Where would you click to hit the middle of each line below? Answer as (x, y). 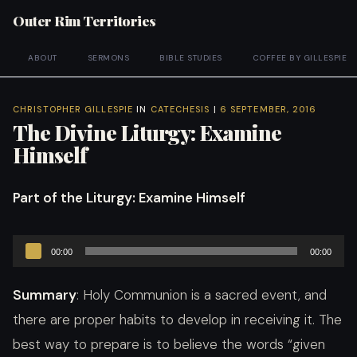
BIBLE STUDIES (191, 58)
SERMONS (108, 58)
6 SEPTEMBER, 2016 (268, 109)
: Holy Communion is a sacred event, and (202, 294)
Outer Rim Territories (84, 20)
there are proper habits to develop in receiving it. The (177, 319)
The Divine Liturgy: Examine (147, 133)
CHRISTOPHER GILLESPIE (73, 109)
